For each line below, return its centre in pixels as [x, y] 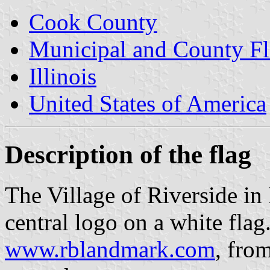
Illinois [63, 76]
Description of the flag [128, 154]
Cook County [93, 22]
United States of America [148, 103]
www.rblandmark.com [110, 249]
